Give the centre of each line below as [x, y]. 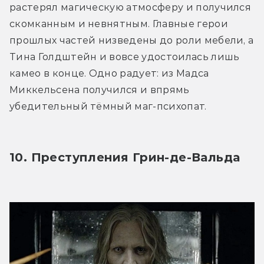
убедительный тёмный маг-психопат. [109, 106]
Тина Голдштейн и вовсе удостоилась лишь [125, 57]
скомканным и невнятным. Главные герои [119, 24]
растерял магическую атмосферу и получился [131, 7]
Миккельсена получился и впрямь [100, 90]
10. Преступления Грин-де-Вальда [127, 157]
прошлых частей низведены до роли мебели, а [132, 40]
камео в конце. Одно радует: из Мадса [109, 73]
